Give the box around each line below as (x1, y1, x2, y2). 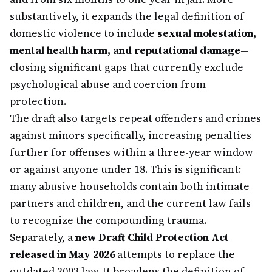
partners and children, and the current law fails (10, 196, 251, 211)
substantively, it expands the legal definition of (10, 9, 244, 24)
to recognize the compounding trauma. (10, 213, 206, 228)
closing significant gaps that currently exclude (10, 60, 243, 75)
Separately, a (10, 230, 75, 245)
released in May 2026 (10, 247, 115, 262)
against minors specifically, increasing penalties (10, 128, 251, 143)
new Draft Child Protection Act (75, 230, 229, 245)
